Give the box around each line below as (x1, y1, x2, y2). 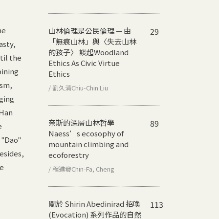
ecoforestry (48, 149, 89, 160)
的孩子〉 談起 (48, 46, 94, 57)
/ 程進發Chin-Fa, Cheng (48, 164, 114, 174)
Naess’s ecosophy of (48, 128, 124, 138)
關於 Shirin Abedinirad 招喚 (48, 198, 140, 209)
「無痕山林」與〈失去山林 (48, 36, 136, 46)
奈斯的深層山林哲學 (48, 117, 114, 128)
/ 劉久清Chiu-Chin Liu (48, 83, 108, 92)
